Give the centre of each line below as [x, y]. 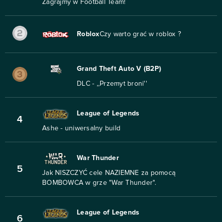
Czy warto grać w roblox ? [140, 34]
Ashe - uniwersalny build [81, 129]
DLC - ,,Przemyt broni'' [112, 84]
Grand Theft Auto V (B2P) [119, 69]
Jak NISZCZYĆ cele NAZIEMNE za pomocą [109, 173]
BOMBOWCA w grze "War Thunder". [99, 183]
